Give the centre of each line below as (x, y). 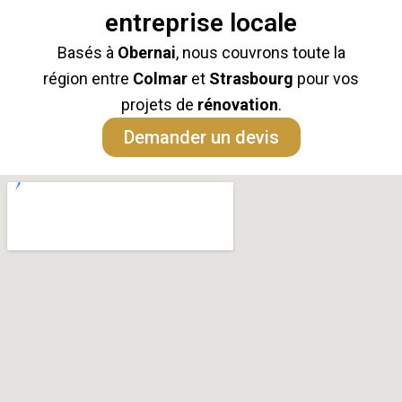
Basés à (87, 53)
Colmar (160, 79)
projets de (159, 105)
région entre (88, 79)
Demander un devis (201, 138)
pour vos (326, 79)
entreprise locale (201, 23)
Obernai (146, 53)
